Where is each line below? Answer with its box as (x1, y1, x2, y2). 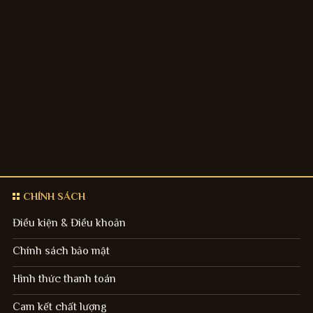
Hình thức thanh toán (12, 272, 116, 285)
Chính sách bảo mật (12, 244, 110, 257)
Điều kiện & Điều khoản (12, 216, 126, 229)
